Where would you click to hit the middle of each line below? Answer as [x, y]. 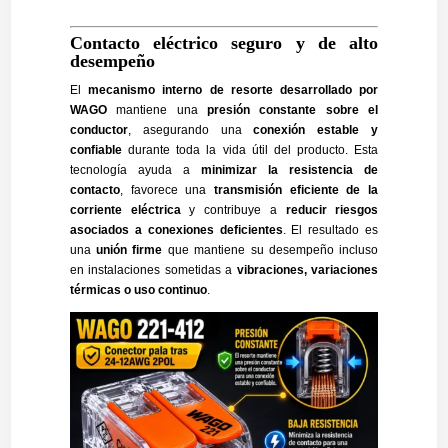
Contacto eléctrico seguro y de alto [224, 43]
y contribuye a [233, 210]
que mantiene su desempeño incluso [270, 250]
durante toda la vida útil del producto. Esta [250, 150]
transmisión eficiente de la [296, 190]
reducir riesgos [332, 210]
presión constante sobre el [293, 110]
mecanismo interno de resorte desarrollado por [233, 90]
